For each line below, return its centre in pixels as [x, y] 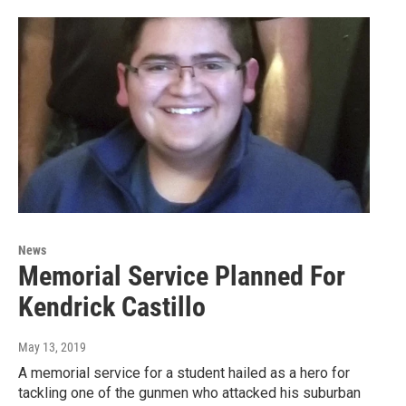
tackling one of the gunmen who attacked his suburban [189, 393]
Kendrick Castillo [112, 307]
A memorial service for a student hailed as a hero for [184, 373]
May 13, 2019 [52, 348]
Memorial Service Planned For [182, 276]
